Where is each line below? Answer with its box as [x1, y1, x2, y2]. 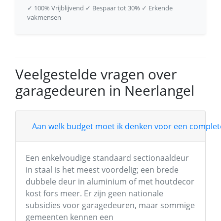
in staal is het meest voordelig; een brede [26, 164, 179, 175]
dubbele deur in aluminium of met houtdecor [26, 176, 194, 187]
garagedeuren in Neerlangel [15, 81, 194, 100]
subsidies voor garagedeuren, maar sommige [26, 200, 195, 211]
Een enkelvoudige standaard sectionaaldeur [26, 152, 189, 163]
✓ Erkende [142, 3, 173, 12]
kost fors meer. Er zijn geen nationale [26, 188, 163, 199]
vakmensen [27, 13, 61, 22]
